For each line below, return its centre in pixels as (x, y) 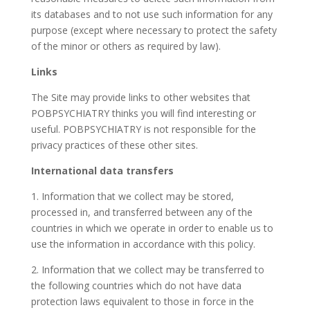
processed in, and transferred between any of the (142, 212)
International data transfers (102, 171)
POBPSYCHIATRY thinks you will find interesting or (143, 113)
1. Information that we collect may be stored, (132, 196)
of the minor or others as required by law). (126, 46)
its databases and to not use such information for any (152, 14)
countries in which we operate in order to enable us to (152, 228)
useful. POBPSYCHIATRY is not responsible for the (143, 129)
